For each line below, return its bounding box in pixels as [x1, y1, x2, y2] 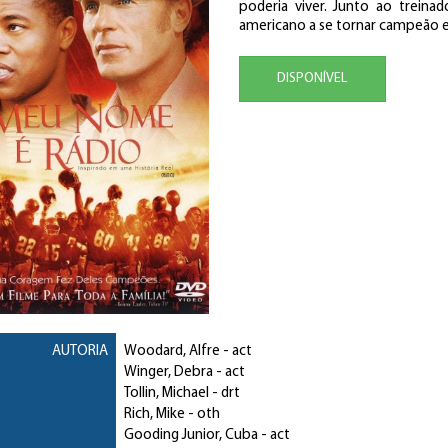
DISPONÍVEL [277, 71, 348, 86]
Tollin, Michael [123, 386, 209, 402]
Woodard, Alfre [123, 344, 220, 360]
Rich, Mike [123, 407, 185, 423]
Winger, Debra [123, 365, 213, 381]
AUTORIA [51, 344, 108, 360]
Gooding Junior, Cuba [123, 428, 258, 444]
